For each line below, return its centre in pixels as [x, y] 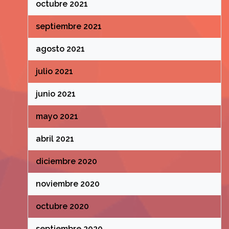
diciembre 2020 [66, 161]
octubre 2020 [62, 206]
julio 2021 [54, 71]
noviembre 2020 [67, 184]
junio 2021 [55, 94]
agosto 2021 [60, 49]
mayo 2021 [57, 116]
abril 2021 [55, 139]
